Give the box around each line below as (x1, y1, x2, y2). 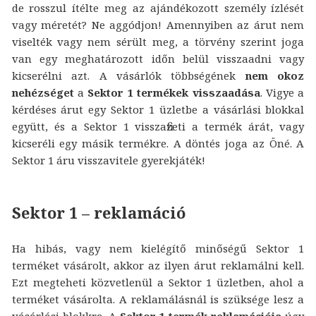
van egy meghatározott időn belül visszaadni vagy (11, 51, 305, 66)
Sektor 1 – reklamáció (11, 201, 186, 223)
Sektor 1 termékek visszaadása (87, 85, 260, 99)
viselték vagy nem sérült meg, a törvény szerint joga (11, 34, 305, 49)
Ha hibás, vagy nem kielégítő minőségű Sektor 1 (11, 241, 305, 255)
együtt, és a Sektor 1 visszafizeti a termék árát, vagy (11, 119, 305, 133)
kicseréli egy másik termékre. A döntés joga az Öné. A (11, 135, 305, 150)
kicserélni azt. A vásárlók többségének (11, 68, 245, 83)
